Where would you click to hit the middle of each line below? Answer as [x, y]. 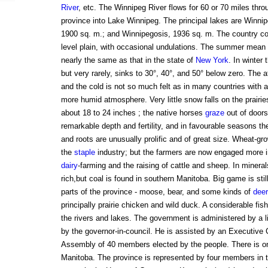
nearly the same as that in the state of [128, 60]
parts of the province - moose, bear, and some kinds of [157, 192]
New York [212, 60]
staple [84, 153]
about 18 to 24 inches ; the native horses [133, 113]
